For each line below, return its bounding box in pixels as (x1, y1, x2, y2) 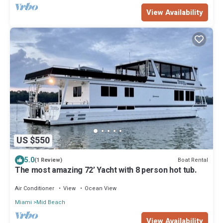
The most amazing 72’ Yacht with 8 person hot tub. (15, 164, 197, 177)
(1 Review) (34, 156, 62, 165)
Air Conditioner (15, 184, 54, 193)
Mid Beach (36, 198, 65, 207)
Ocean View (85, 184, 116, 193)
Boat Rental (178, 155, 208, 164)
